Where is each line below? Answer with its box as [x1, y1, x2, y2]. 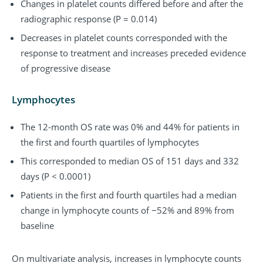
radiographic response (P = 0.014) [21, 13, 157, 25]
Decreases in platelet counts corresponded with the [21, 32, 227, 44]
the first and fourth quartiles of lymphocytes [21, 136, 199, 148]
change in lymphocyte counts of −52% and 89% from [21, 204, 234, 216]
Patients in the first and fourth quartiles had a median [21, 188, 237, 201]
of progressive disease [21, 62, 110, 75]
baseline [21, 219, 54, 231]
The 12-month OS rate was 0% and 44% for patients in [21, 120, 240, 133]
